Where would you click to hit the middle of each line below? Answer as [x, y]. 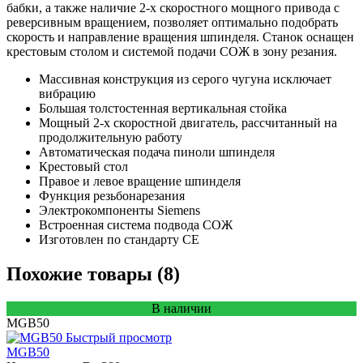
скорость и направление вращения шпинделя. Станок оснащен [180, 36]
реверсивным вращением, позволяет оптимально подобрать [172, 22]
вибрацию [67, 93]
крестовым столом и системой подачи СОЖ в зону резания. [172, 51]
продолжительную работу [111, 137]
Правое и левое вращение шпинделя [140, 181]
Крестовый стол [83, 166]
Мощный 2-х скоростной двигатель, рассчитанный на [188, 122]
